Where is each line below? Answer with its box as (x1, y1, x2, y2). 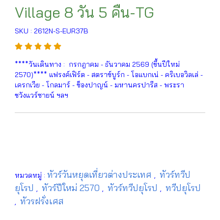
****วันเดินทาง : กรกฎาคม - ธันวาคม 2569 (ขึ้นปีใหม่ (15, 60, 180, 69)
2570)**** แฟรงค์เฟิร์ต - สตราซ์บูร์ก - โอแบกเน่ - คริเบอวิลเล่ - (15, 70, 203, 79)
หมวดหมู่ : (15, 171, 47, 180)
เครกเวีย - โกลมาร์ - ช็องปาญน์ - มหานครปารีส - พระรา (15, 81, 184, 89)
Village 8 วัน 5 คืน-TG (15, 3, 154, 22)
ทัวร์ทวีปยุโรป (108, 182, 160, 193)
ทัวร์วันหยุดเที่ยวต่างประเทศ (47, 169, 154, 180)
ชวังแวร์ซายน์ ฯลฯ (15, 91, 68, 100)
